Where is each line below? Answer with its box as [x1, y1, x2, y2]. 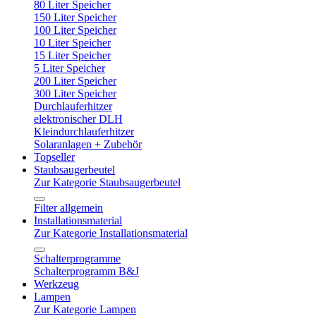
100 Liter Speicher [34, 24, 116, 36]
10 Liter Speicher [34, 37, 111, 49]
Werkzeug [34, 278, 79, 290]
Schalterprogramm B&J [34, 265, 139, 277]
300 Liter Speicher [34, 87, 116, 99]
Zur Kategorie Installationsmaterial [34, 227, 188, 239]
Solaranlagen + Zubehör [34, 138, 142, 150]
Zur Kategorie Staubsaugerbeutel [34, 176, 181, 188]
